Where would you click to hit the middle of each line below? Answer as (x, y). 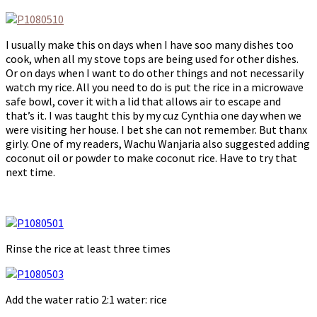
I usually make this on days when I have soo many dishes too (150, 45)
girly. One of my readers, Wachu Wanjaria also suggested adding (158, 144)
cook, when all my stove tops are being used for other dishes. (152, 59)
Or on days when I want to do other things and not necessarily (155, 73)
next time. (30, 172)
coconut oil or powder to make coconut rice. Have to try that (151, 158)
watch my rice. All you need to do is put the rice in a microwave (155, 87)
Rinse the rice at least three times (88, 249)
